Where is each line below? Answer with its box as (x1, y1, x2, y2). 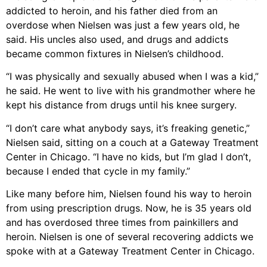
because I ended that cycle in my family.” (6, 164, 190, 177)
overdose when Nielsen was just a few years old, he (6, 18, 240, 31)
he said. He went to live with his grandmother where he (6, 85, 255, 97)
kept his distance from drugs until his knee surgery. (6, 99, 237, 111)
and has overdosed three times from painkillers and (6, 216, 238, 228)
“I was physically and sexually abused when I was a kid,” (6, 70, 259, 83)
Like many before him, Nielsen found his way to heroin (6, 187, 252, 200)
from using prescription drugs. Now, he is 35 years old (6, 201, 252, 214)
